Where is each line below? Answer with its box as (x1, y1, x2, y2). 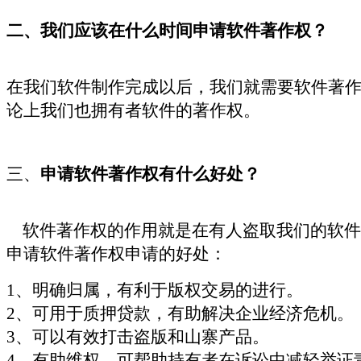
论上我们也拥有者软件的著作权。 (6, 100, 260, 120)
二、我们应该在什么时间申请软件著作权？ (6, 20, 328, 40)
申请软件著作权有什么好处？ (40, 164, 260, 184)
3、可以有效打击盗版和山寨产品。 (6, 326, 269, 346)
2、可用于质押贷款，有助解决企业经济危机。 (6, 303, 354, 323)
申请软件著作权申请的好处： (6, 243, 226, 263)
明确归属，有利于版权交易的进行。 (32, 280, 303, 300)
